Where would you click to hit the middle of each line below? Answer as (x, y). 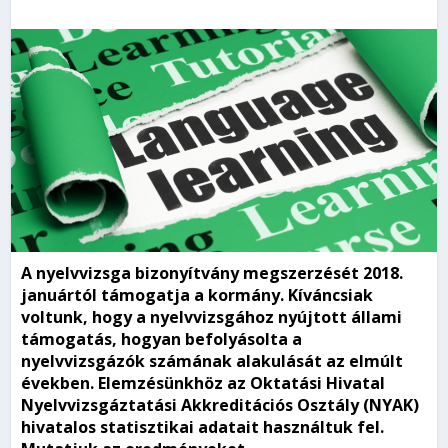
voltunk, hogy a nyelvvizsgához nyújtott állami (212, 317)
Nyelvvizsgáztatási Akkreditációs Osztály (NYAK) (220, 405)
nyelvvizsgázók (83, 361)
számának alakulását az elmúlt (274, 361)
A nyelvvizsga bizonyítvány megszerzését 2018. (212, 273)
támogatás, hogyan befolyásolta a (162, 339)
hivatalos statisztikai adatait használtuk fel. (203, 427)
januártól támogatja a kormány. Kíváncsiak (197, 295)
